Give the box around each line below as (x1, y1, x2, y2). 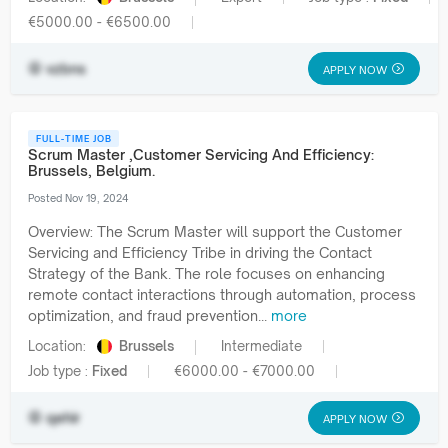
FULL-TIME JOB (35, 132, 112, 144)
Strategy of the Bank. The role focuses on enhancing (28, 264, 385, 282)
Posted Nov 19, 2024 (28, 191, 129, 204)
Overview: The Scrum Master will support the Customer (28, 222, 402, 240)
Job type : (28, 363, 92, 380)
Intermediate (221, 337, 302, 354)
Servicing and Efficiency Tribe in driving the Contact (28, 243, 372, 261)
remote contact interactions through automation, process (28, 285, 416, 303)
